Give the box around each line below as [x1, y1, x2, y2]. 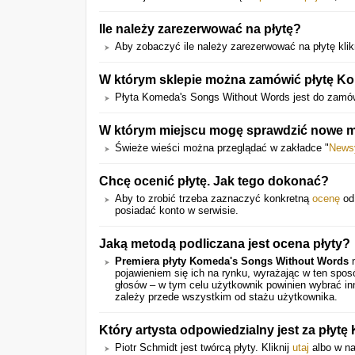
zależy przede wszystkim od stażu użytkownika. [115, 291, 338, 303]
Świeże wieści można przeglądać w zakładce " [115, 142, 329, 154]
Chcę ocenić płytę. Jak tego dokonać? [99, 174, 329, 188]
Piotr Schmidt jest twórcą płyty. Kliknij [115, 342, 292, 353]
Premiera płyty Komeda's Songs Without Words [115, 255, 349, 267]
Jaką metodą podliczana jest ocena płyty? [99, 236, 350, 250]
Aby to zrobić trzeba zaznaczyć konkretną [115, 193, 312, 204]
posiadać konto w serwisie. [115, 204, 239, 216]
